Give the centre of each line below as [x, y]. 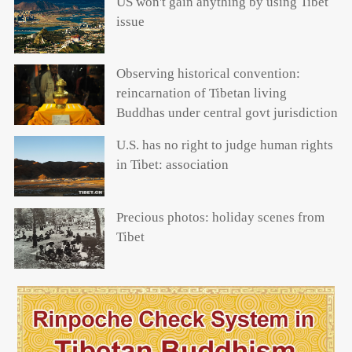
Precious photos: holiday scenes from [220, 217]
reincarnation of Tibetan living [201, 93]
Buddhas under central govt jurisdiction [227, 112]
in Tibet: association [172, 165]
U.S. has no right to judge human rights [224, 145]
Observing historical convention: [208, 73]
